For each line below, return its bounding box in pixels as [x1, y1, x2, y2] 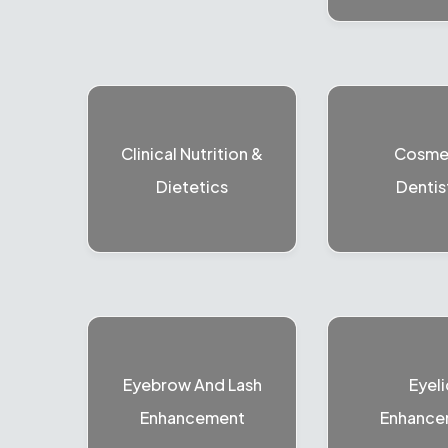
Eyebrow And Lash [122, 374, 262, 395]
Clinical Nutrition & [121, 143, 263, 164]
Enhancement [139, 407, 245, 428]
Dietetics [156, 176, 228, 197]
